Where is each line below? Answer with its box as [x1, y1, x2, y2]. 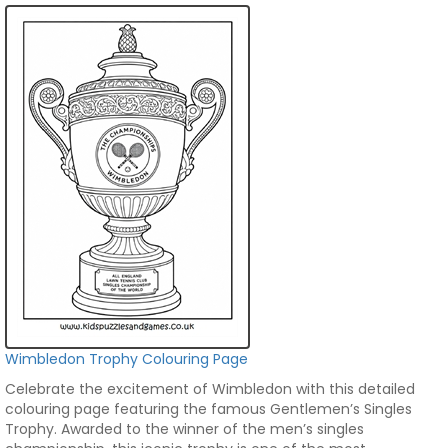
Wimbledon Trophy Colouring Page [5, 349, 248, 369]
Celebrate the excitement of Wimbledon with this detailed [5, 379, 415, 399]
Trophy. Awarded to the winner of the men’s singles [5, 419, 364, 439]
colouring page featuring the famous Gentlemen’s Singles [5, 399, 412, 419]
